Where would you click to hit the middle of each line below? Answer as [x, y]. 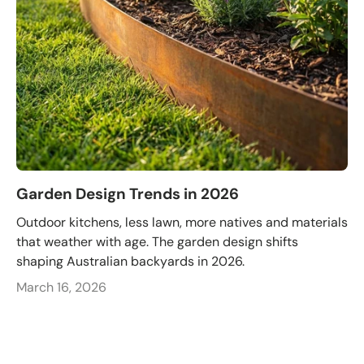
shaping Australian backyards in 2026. [130, 261]
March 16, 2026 [61, 287]
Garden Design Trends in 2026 [128, 194]
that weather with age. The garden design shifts [157, 241]
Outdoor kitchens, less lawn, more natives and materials [182, 222]
